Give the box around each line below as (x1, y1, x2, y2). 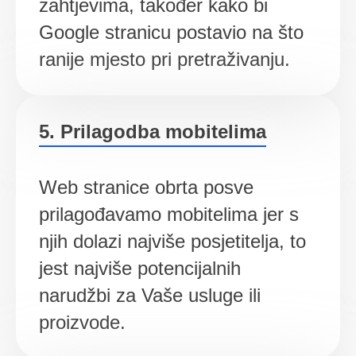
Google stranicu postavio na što (38, 21, 304, 43)
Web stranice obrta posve (38, 176, 253, 198)
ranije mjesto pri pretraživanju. (38, 48, 290, 70)
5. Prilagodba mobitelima (38, 120, 266, 142)
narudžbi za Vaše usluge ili (38, 284, 261, 306)
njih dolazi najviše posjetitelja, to (38, 230, 306, 252)
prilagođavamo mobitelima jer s (38, 203, 299, 225)
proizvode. (38, 311, 126, 333)
